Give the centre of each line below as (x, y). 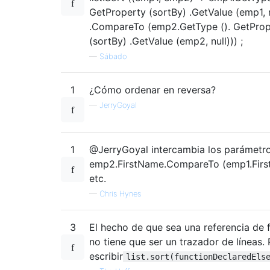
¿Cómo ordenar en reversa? (152, 89)
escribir (106, 256)
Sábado (113, 56)
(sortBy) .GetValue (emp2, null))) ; (166, 41)
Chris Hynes (120, 193)
